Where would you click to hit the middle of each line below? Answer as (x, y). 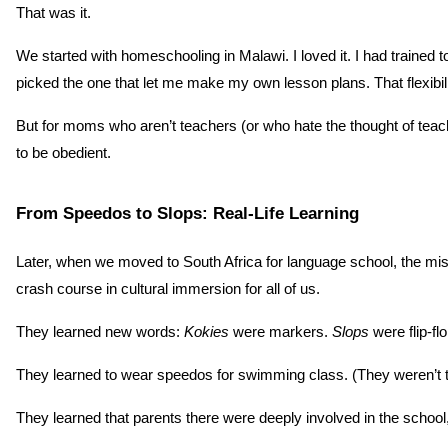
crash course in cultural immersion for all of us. (168, 289)
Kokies (206, 332)
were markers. (280, 332)
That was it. (53, 12)
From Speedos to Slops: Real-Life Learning (187, 213)
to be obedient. (63, 152)
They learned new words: (100, 332)
